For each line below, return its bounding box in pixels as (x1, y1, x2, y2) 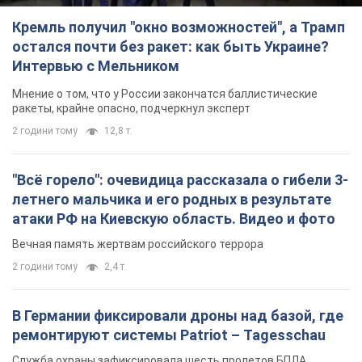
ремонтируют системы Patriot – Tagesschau (12, 326, 326, 344)
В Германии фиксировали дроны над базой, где (12, 307, 343, 325)
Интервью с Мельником (12, 57, 179, 75)
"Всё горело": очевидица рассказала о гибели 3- (12, 171, 348, 189)
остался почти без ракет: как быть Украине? (12, 38, 329, 56)
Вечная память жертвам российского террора (12, 238, 263, 251)
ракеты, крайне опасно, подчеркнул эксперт (12, 102, 250, 116)
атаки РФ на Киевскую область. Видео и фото (12, 210, 335, 228)
